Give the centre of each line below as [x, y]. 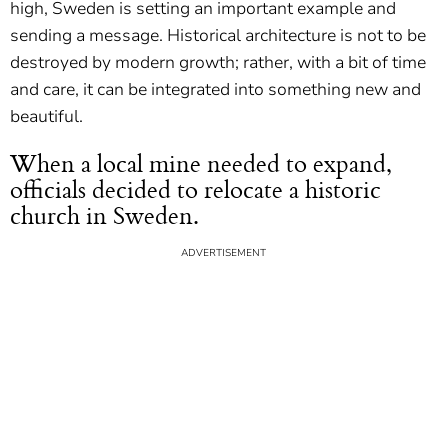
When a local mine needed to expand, [201, 163]
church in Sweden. [104, 215]
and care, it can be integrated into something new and [215, 90]
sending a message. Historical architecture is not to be [218, 36]
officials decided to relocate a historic [195, 189]
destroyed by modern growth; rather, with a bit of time [218, 63]
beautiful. [46, 117]
